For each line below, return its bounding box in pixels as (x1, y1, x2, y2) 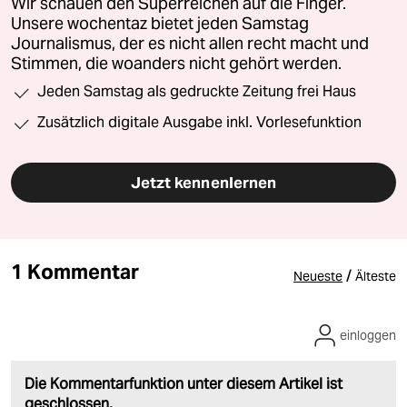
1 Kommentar (11, 258, 139, 284)
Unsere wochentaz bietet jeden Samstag (11, 13, 309, 34)
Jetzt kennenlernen (130, 172, 277, 193)
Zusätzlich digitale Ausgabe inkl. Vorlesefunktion (37, 113, 362, 131)
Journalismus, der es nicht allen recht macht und (11, 33, 369, 54)
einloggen (340, 326, 396, 343)
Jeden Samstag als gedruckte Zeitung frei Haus (37, 82, 356, 100)
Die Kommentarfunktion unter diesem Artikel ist (25, 373, 342, 393)
